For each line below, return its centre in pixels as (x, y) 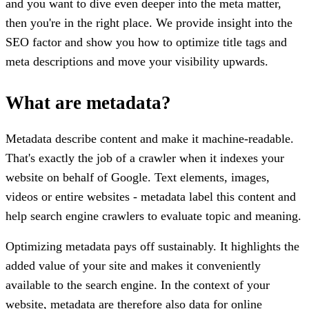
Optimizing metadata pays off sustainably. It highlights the (152, 246)
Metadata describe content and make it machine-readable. (150, 138)
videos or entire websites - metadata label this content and (151, 196)
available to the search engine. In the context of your (138, 285)
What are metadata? (88, 102)
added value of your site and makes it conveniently (133, 265)
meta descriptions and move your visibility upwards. (137, 61)
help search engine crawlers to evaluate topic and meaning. (153, 216)
